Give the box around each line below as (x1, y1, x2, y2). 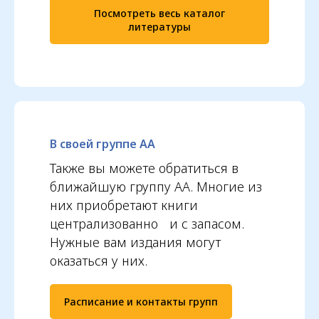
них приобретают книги (50, 196, 198, 214)
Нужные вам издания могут (50, 233, 221, 251)
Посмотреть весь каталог (94, 6, 225, 20)
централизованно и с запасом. (50, 214, 244, 232)
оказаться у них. (50, 251, 147, 269)
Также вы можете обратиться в (50, 159, 239, 177)
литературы (128, 19, 191, 33)
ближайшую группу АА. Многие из (50, 177, 262, 195)
